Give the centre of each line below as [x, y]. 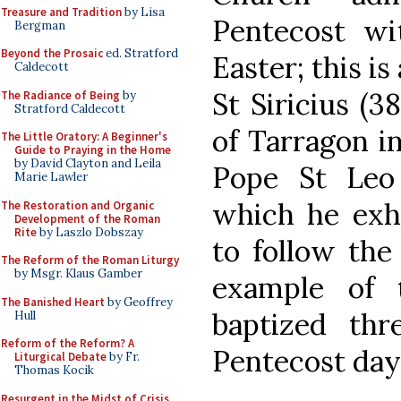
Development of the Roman [87, 218]
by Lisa [143, 12]
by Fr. [123, 357]
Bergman [40, 25]
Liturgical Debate [60, 357]
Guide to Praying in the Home [93, 150]
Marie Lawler [51, 177]
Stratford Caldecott [70, 108]
